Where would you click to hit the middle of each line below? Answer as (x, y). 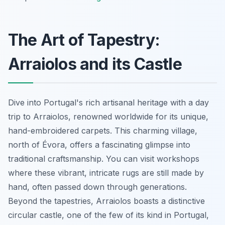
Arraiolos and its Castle (95, 64)
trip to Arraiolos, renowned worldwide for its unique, (108, 116)
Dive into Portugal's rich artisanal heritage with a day (108, 102)
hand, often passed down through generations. (97, 187)
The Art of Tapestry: (84, 40)
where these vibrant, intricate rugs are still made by (106, 173)
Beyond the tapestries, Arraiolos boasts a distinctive (106, 201)
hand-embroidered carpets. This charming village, (103, 130)
